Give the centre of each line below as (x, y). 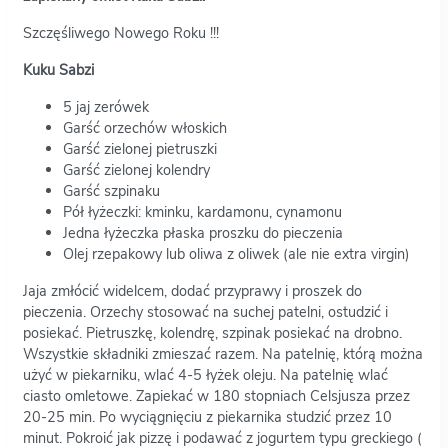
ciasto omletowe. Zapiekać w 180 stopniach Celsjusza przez (216, 395)
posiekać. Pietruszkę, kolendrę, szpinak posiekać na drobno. (212, 332)
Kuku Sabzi (58, 69)
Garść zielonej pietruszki (140, 148)
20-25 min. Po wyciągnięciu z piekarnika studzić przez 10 (207, 416)
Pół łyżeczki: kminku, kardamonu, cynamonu (202, 211)
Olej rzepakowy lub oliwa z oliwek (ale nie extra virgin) (236, 253)
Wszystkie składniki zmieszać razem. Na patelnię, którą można (223, 353)
